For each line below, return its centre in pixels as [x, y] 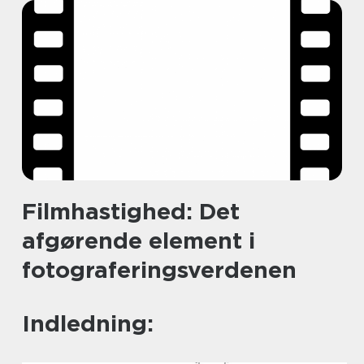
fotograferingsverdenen [159, 270]
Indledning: [88, 323]
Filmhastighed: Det [131, 211]
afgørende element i [139, 240]
